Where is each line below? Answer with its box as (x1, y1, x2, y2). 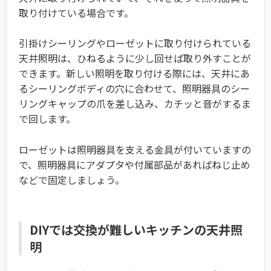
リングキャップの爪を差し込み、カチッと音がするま (19, 96, 251, 111)
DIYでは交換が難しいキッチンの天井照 (30, 220, 243, 238)
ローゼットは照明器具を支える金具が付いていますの (19, 142, 251, 157)
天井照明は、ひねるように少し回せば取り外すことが (19, 51, 251, 66)
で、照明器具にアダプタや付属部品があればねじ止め (19, 157, 250, 172)
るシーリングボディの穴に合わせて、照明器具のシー (19, 81, 250, 96)
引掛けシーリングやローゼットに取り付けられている (19, 36, 251, 51)
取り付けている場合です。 (19, 5, 134, 20)
